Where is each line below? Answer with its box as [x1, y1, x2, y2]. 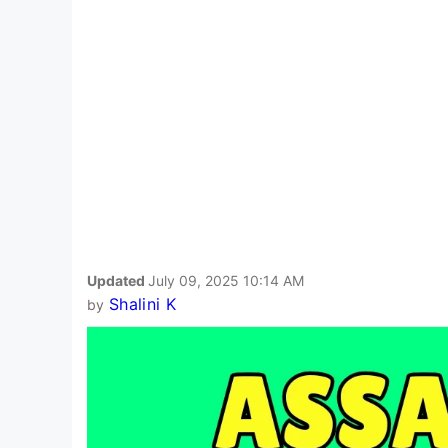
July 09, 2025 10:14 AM [148, 271, 304, 289]
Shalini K [108, 293, 176, 314]
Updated [87, 271, 148, 289]
